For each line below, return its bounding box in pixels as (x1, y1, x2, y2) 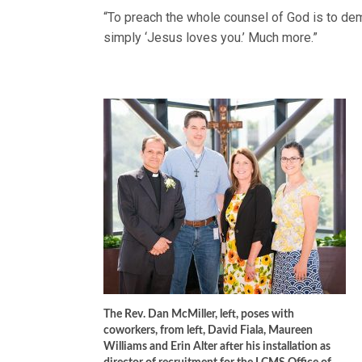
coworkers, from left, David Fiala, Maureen (103, 325, 313, 336)
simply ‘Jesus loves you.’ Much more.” (103, 30, 318, 45)
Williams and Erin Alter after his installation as (103, 341, 330, 352)
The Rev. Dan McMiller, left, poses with (103, 309, 294, 320)
